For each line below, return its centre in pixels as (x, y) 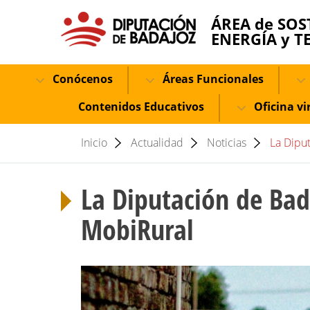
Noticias (227, 143)
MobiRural (137, 229)
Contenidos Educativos (141, 107)
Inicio (94, 143)
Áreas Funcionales (211, 79)
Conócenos (81, 79)
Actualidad (157, 143)
